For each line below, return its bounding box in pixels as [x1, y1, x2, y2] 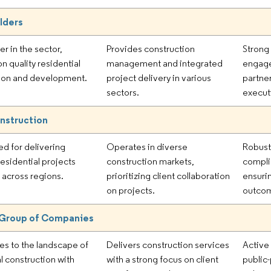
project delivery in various [106, 71, 212, 83]
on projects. [106, 184, 155, 196]
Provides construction [106, 42, 195, 54]
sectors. [106, 86, 140, 98]
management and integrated [106, 57, 223, 69]
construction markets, [106, 155, 195, 167]
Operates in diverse [106, 140, 188, 152]
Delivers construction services [106, 238, 230, 250]
